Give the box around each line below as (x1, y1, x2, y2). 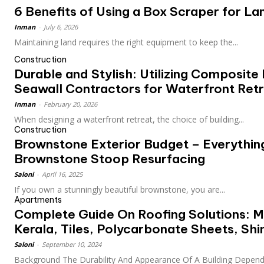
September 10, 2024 (42, 240, 101, 249)
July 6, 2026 (44, 22, 78, 32)
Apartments (14, 194, 62, 206)
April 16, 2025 (42, 170, 82, 179)
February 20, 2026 (44, 100, 97, 109)
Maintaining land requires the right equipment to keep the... (14, 37, 238, 48)
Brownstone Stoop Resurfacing (14, 151, 205, 167)
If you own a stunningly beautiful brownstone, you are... (14, 184, 225, 196)
